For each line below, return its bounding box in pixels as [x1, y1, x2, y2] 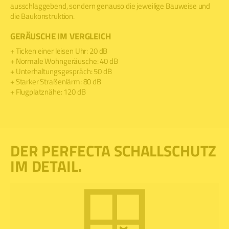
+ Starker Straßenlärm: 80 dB [10, 76, 101, 88]
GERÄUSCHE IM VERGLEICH [10, 29, 111, 43]
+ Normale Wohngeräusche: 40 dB [10, 55, 118, 67]
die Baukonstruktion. [10, 10, 75, 22]
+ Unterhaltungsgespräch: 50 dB [10, 65, 112, 78]
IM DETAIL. [10, 154, 82, 178]
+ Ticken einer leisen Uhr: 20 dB [10, 45, 108, 57]
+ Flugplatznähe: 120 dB [10, 86, 86, 98]
